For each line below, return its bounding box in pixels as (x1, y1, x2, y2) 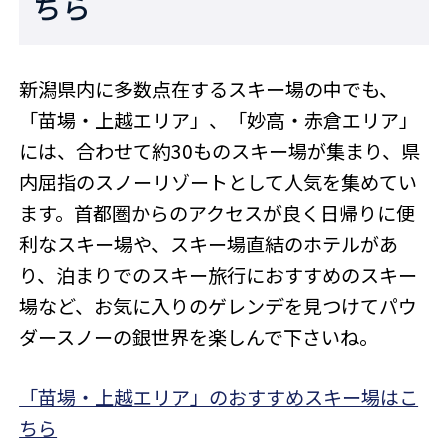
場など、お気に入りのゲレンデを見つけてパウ (19, 291, 418, 320)
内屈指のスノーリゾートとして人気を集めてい (19, 167, 418, 196)
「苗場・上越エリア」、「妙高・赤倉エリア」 (19, 105, 419, 134)
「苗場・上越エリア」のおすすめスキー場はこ (19, 382, 419, 411)
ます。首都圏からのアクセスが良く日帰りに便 (19, 198, 416, 227)
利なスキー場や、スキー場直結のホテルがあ (19, 229, 399, 258)
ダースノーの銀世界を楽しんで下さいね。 (19, 322, 379, 351)
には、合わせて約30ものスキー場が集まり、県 (19, 136, 421, 165)
